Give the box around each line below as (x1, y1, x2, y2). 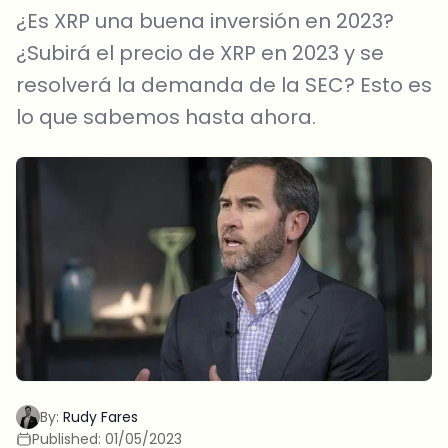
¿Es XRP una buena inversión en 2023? (16, 7, 394, 35)
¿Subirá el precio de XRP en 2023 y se (16, 39, 384, 67)
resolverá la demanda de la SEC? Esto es (16, 71, 432, 99)
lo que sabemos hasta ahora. (16, 103, 316, 131)
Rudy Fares (63, 407, 138, 428)
